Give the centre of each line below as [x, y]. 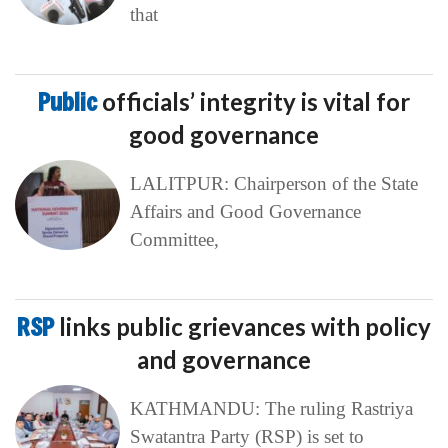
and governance [224, 360]
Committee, [174, 240]
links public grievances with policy [245, 327]
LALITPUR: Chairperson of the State [273, 184]
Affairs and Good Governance [245, 212]
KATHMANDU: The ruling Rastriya [271, 409]
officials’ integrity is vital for [256, 102]
